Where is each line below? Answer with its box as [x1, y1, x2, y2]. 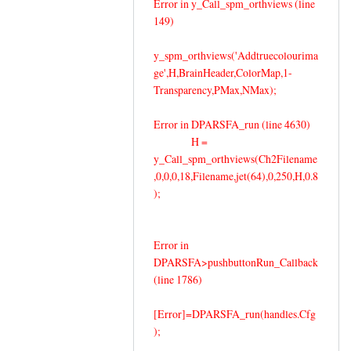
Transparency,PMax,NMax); [154, 81, 277, 97]
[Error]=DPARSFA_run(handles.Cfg [154, 306, 316, 321]
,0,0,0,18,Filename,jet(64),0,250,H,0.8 [154, 168, 318, 183]
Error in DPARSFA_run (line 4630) [154, 116, 310, 132]
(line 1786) [154, 271, 202, 287]
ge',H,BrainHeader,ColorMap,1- [154, 64, 292, 80]
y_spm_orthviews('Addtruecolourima [154, 47, 318, 63]
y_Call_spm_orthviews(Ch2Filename [154, 150, 317, 166]
